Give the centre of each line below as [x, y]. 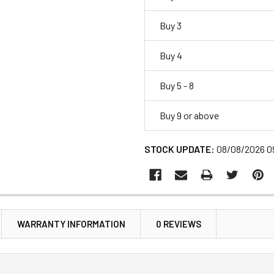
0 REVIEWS [179, 224]
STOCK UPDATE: [180, 149]
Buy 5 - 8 [177, 85]
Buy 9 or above [189, 115]
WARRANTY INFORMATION [71, 224]
